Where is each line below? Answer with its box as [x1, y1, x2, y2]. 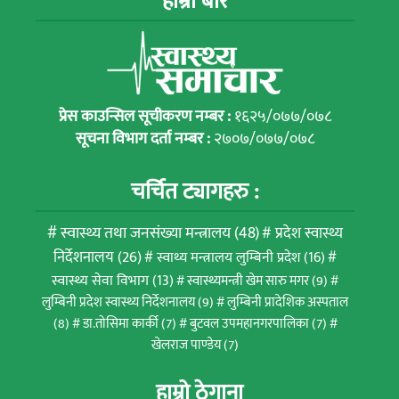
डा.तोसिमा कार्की [82, 312, 159, 335]
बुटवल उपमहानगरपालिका [189, 312, 309, 335]
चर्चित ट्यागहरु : [131, 173, 259, 210]
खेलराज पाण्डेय [151, 333, 221, 356]
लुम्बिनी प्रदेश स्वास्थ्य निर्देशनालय [42, 290, 195, 313]
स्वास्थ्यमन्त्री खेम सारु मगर [187, 269, 309, 292]
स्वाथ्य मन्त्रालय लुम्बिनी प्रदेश [157, 245, 300, 270]
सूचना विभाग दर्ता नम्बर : [76, 125, 214, 152]
